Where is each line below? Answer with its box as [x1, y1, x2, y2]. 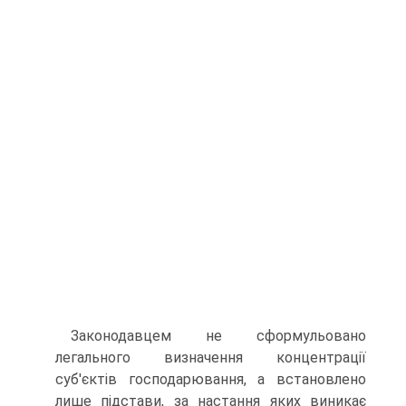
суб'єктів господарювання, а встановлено [55, 371, 366, 388]
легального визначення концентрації [55, 349, 366, 366]
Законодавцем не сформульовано [71, 327, 366, 344]
